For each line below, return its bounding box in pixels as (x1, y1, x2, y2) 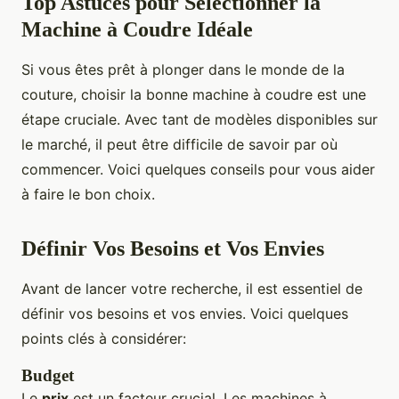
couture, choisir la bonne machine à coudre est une (21, 85, 366, 104)
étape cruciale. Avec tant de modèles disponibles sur (21, 110, 378, 129)
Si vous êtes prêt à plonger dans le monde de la (21, 61, 345, 79)
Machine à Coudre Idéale (21, 18, 253, 42)
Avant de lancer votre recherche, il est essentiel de (21, 280, 362, 298)
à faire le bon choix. (21, 185, 159, 204)
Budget (21, 366, 74, 386)
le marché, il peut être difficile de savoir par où (21, 135, 338, 154)
